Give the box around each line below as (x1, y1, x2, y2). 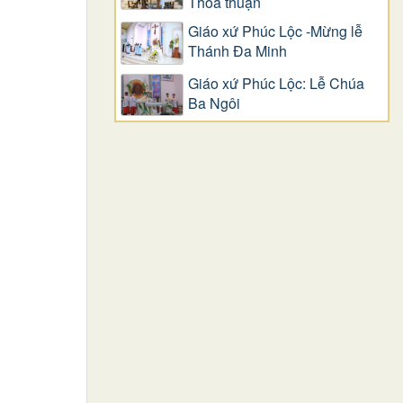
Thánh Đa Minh (188, 40, 287, 62)
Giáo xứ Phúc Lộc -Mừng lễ (188, 21, 363, 42)
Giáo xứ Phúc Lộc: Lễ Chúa (188, 72, 364, 94)
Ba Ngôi (188, 92, 240, 113)
